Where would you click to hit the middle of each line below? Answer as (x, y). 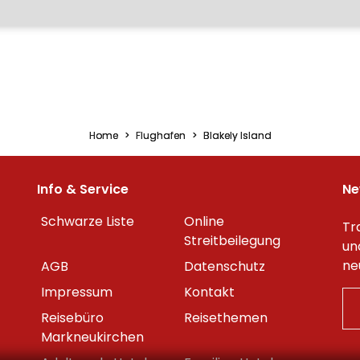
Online (204, 221)
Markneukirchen (92, 337)
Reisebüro (72, 318)
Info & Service (83, 189)
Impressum (77, 292)
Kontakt (209, 292)
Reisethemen (226, 318)
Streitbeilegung (232, 241)
